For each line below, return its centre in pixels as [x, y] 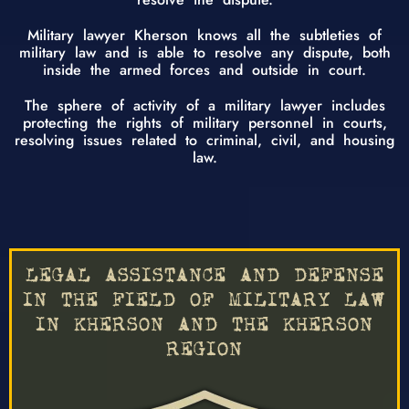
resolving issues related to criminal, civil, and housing [204, 140]
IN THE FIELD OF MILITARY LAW [204, 301]
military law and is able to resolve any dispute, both [204, 52]
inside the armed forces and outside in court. [204, 69]
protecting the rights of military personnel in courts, [204, 122]
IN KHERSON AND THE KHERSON [204, 325]
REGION [204, 350]
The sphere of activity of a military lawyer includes [204, 105]
